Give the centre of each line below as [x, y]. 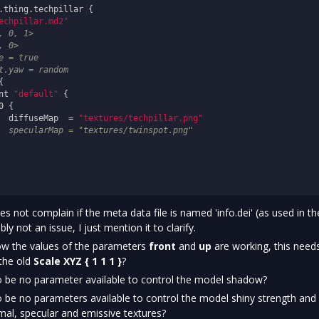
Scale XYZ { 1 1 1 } [78, 261]
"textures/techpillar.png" [141, 119]
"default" [36, 94]
